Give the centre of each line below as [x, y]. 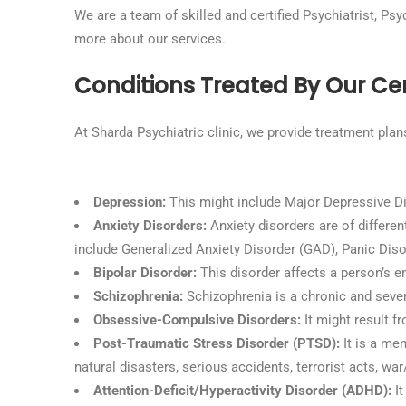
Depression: [131, 202]
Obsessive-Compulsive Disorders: [199, 320]
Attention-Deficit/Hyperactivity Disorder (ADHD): [242, 391]
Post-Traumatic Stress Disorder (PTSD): [218, 343]
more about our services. [150, 39]
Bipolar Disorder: [147, 273]
